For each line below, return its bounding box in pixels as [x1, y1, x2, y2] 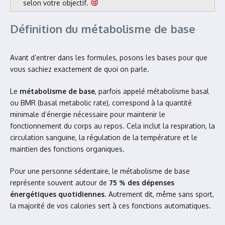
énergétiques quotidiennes [10, 190, 104, 198]
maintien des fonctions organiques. [10, 145, 125, 153]
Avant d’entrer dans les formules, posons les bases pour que [10, 53, 207, 62]
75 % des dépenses [109, 178, 174, 187]
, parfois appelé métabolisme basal [95, 87, 209, 95]
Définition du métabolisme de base [10, 22, 196, 36]
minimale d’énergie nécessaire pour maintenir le [10, 110, 165, 119]
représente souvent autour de [10, 178, 109, 187]
